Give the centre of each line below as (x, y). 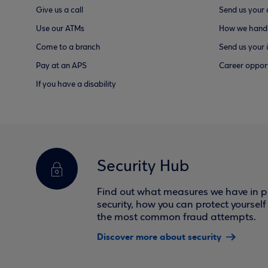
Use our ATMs (60, 29)
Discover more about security (159, 237)
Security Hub (143, 167)
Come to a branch (68, 48)
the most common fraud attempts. (176, 217)
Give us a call (60, 10)
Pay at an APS (61, 66)
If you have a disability (76, 85)
